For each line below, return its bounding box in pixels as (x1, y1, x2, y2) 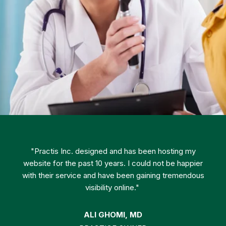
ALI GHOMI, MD (84, 210, 142, 220)
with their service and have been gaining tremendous (22, 171, 204, 181)
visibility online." (85, 183, 141, 193)
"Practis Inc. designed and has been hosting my (30, 146, 196, 156)
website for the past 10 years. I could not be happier (23, 158, 203, 168)
